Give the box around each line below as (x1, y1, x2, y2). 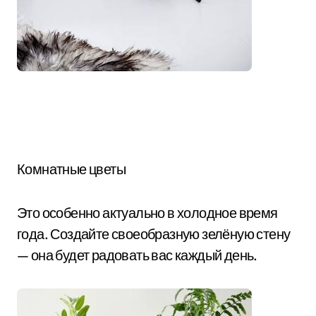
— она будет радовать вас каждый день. (17, 246, 257, 264)
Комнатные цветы (17, 160, 126, 178)
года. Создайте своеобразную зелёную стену (17, 225, 291, 243)
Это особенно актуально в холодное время (17, 204, 278, 221)
